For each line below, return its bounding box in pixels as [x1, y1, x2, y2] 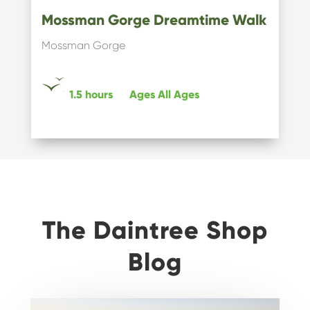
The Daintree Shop [42, 215, 268, 246]
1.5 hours [69, 88, 113, 102]
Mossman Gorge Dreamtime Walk [41, 11, 266, 30]
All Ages [157, 88, 199, 102]
